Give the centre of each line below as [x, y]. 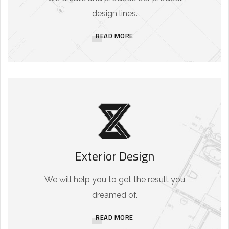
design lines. [114, 14]
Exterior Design [114, 156]
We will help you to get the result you [114, 180]
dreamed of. [114, 195]
